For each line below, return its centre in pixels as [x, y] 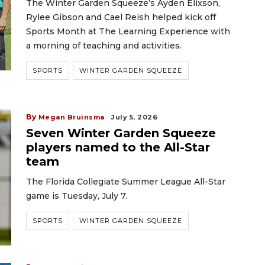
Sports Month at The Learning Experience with [128, 31]
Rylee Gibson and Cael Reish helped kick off [121, 17]
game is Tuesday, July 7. [77, 196]
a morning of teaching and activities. [104, 46]
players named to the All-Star [118, 147]
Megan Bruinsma [71, 117]
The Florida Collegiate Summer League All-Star [126, 182]
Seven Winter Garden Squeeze [121, 133]
